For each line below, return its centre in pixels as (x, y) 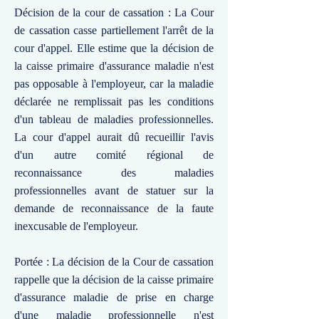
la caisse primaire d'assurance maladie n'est (114, 66)
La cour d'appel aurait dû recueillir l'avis (114, 137)
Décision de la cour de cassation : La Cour (114, 12)
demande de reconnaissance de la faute (114, 208)
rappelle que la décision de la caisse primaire (114, 279)
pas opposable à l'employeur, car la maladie (114, 84)
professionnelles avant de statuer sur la (114, 190)
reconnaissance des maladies (114, 173)
